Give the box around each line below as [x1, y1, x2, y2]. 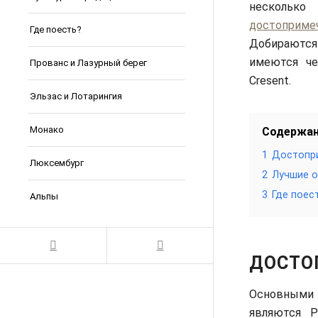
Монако [30, 124, 64, 136]
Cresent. [249, 74, 291, 88]
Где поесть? [30, 24, 82, 35]
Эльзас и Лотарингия [30, 91, 122, 102]
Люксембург [30, 158, 84, 169]
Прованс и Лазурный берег [30, 57, 147, 69]
